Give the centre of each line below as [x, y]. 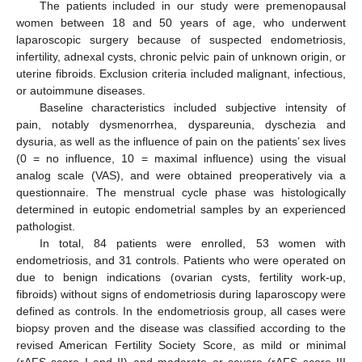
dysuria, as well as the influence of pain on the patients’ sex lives [181, 141]
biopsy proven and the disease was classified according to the [181, 328]
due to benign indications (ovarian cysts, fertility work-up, [181, 277]
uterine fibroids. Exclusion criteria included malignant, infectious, [181, 74]
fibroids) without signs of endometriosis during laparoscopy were [181, 294]
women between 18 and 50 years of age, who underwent [181, 23]
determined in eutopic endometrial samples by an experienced [181, 209]
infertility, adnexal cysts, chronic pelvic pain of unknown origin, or [181, 57]
